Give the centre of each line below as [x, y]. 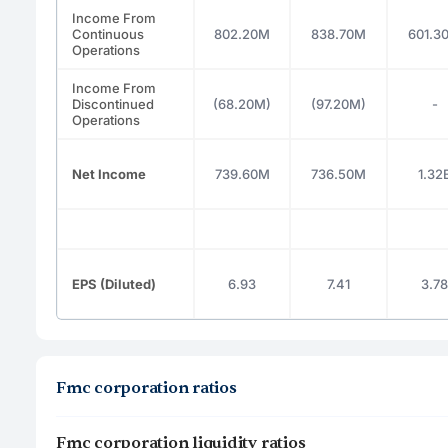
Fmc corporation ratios [146, 387]
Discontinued [113, 103]
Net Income [109, 173]
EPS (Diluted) [114, 283]
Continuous [108, 33]
